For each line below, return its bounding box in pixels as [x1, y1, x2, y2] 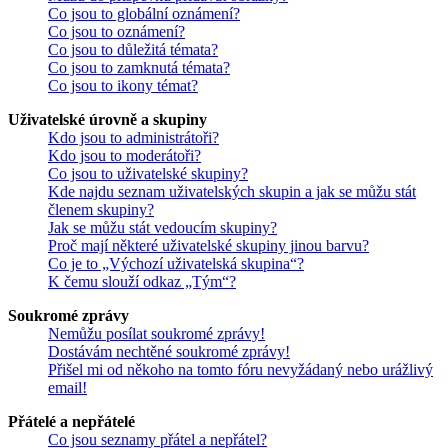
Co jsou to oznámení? [48, 22, 185, 40]
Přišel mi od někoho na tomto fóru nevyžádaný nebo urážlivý [48, 360, 433, 378]
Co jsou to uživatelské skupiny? [48, 164, 248, 182]
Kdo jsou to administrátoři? [48, 128, 219, 146]
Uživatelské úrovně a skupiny [8, 110, 207, 128]
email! [48, 378, 87, 396]
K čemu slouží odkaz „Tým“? [48, 272, 236, 290]
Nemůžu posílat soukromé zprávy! [48, 324, 265, 342]
